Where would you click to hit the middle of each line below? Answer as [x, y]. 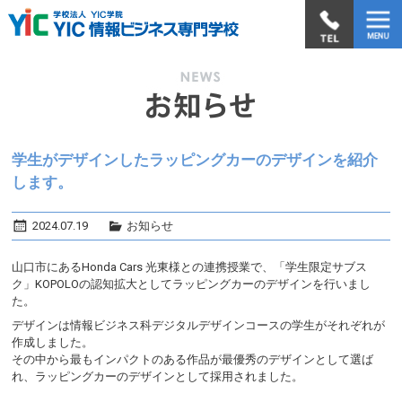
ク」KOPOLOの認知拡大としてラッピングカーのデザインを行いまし [192, 284]
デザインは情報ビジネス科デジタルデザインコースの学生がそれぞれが [199, 326]
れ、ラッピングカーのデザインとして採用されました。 [158, 377]
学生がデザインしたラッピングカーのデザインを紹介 [195, 160]
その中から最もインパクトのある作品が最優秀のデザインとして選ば [193, 360]
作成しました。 [53, 343]
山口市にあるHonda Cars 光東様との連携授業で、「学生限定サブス [190, 267]
